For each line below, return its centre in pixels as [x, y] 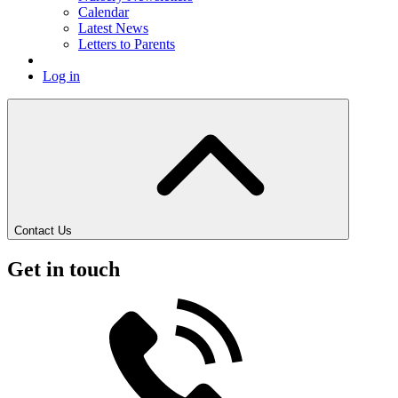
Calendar [103, 12]
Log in [61, 76]
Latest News [113, 28]
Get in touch [64, 269]
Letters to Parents [127, 44]
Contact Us [43, 230]
